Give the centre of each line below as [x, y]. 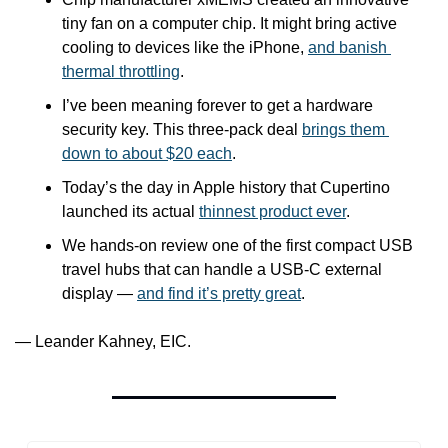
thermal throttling [121, 71]
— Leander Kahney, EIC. [103, 341]
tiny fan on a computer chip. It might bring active [229, 23]
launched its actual [130, 211]
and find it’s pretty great [219, 293]
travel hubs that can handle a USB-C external [222, 269]
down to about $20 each [147, 153]
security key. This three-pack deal [182, 129]
